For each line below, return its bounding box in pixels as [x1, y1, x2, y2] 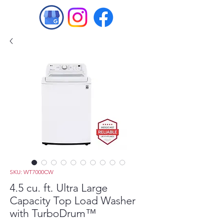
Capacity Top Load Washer [10, 194, 135, 207]
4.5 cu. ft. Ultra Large [10, 181, 108, 195]
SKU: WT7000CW [10, 168, 53, 175]
